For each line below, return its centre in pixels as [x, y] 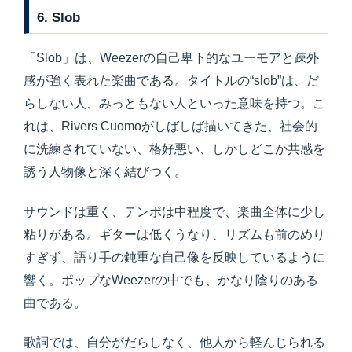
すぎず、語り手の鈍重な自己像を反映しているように [174, 257]
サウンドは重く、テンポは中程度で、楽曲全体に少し [174, 211]
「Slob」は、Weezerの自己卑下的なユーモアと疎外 [171, 58]
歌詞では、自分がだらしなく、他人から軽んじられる [174, 342]
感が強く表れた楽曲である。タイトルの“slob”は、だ [171, 81]
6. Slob [59, 17]
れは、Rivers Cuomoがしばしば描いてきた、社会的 [170, 126]
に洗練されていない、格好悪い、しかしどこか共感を [174, 149]
